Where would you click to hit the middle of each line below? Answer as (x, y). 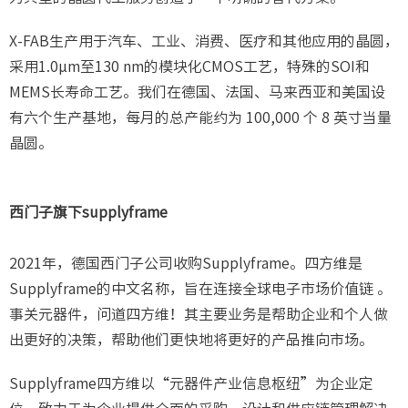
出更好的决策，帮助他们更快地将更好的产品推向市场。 (191, 340)
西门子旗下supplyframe (88, 213)
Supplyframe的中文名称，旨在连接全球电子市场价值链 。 (200, 289)
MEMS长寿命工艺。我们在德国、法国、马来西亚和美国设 (197, 92)
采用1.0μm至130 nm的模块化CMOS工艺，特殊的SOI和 (189, 67)
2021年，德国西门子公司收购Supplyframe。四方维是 (186, 264)
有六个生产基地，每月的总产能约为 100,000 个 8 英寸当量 (200, 118)
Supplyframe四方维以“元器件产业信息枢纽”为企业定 (191, 384)
